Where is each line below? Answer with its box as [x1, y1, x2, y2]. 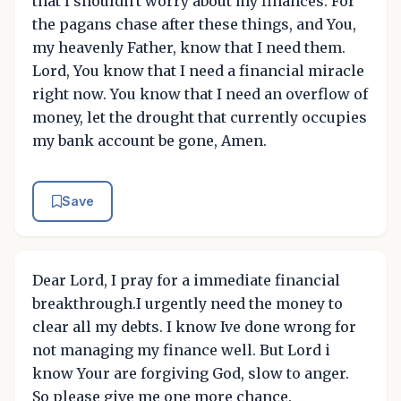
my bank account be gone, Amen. [32, 132, 267, 150]
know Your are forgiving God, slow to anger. [32, 363, 349, 382]
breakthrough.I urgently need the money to [32, 294, 343, 312]
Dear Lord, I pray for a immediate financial [32, 270, 340, 289]
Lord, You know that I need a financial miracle [32, 62, 364, 81]
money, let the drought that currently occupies [32, 108, 367, 127]
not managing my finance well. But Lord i [32, 340, 330, 359]
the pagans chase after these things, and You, [32, 15, 356, 34]
